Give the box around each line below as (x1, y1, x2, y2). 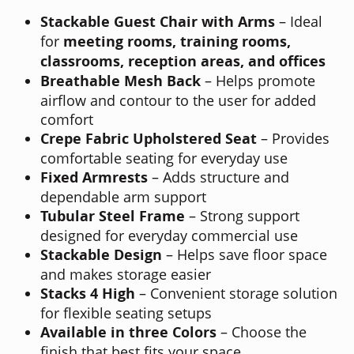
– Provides (257, 128, 330, 148)
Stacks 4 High (40, 283, 135, 303)
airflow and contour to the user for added (40, 90, 316, 110)
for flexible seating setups (40, 303, 212, 322)
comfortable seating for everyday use (40, 148, 288, 168)
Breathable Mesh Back (40, 70, 201, 91)
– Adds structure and (148, 167, 289, 186)
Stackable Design (40, 244, 162, 265)
